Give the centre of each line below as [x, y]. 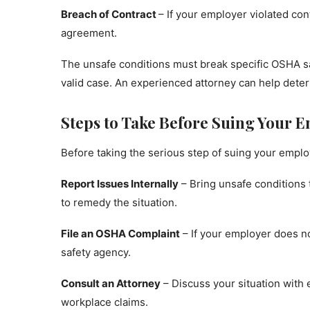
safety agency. [96, 252]
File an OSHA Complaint [120, 234]
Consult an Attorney [111, 283]
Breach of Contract [110, 14]
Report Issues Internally [120, 184]
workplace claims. [104, 302]
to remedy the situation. [119, 202]
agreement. [89, 33]
